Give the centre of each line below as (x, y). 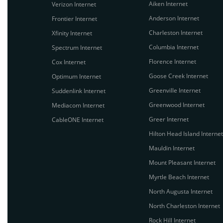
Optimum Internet (76, 76)
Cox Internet (69, 62)
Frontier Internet (74, 19)
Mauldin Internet (172, 148)
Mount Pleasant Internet (182, 163)
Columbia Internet (174, 47)
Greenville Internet (175, 90)
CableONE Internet (78, 120)
